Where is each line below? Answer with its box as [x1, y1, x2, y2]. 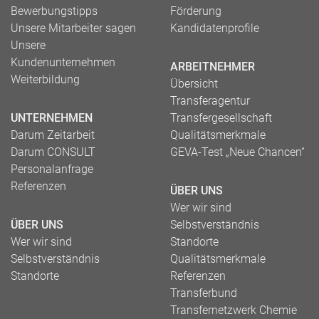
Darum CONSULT [11, 145, 95, 159]
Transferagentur [170, 93, 250, 108]
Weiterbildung [11, 72, 80, 86]
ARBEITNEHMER [170, 59, 255, 73]
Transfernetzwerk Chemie [170, 303, 297, 317]
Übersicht [170, 76, 218, 90]
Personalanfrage [11, 162, 93, 176]
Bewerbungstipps [11, 4, 98, 18]
